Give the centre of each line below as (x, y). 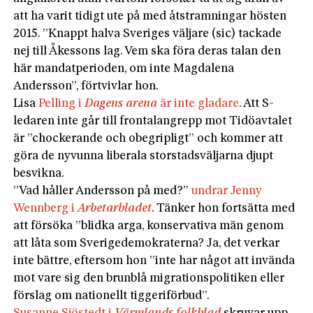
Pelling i (62, 103)
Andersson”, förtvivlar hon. (86, 86)
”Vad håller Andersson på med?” (103, 191)
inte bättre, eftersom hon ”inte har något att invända (154, 261)
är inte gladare (198, 103)
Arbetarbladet (115, 208)
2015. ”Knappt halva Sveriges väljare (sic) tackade (148, 34)
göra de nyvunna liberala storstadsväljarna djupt (144, 156)
